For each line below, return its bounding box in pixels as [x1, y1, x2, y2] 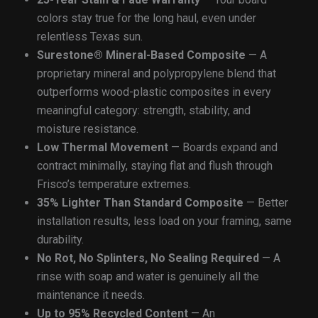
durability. [37, 233, 84, 247]
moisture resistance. [37, 122, 138, 136]
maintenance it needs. [37, 288, 145, 302]
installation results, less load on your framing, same [37, 214, 292, 229]
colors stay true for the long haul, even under [37, 11, 256, 26]
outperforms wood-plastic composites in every [37, 85, 271, 99]
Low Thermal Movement [37, 141, 168, 155]
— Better [243, 196, 288, 210]
